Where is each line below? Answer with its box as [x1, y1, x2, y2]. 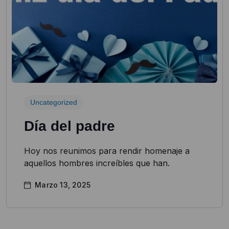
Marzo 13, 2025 [35, 180, 91, 190]
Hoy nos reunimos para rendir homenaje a [24, 146, 190, 156]
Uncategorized [30, 98, 77, 107]
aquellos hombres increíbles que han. [24, 158, 170, 169]
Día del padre [24, 118, 115, 134]
